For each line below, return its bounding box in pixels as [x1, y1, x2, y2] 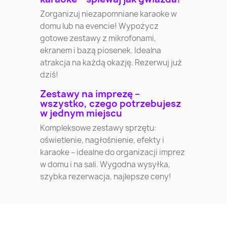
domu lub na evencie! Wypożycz [40, 21, 159, 32]
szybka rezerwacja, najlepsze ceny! [40, 171, 172, 182]
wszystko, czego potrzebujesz [40, 97, 182, 110]
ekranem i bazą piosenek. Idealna [40, 45, 162, 56]
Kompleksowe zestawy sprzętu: [40, 123, 157, 134]
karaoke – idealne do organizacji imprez [40, 147, 185, 158]
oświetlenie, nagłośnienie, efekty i [40, 135, 165, 146]
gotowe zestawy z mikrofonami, [40, 33, 157, 44]
